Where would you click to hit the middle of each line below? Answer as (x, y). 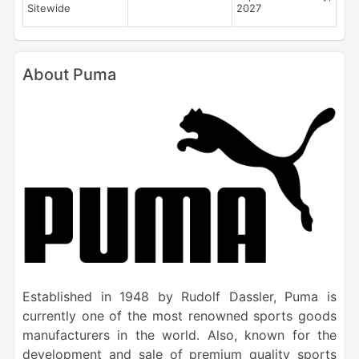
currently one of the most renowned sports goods (179, 315)
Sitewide (48, 8)
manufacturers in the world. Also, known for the (179, 335)
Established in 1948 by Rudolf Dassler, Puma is (179, 296)
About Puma (69, 75)
